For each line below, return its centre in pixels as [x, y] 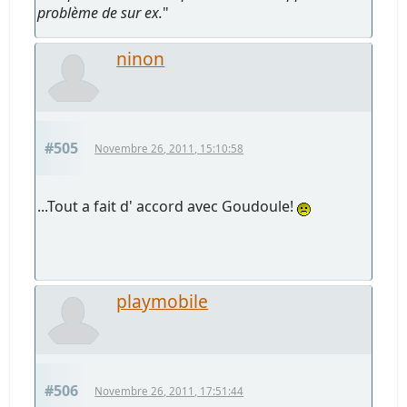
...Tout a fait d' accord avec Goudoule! [168, 206]
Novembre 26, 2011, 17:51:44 [169, 391]
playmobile [163, 301]
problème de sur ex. [100, 12]
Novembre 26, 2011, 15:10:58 [169, 148]
